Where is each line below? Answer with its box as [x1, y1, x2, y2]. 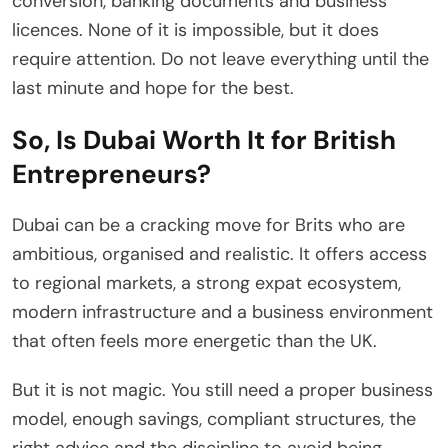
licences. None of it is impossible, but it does [12, 18, 379, 43]
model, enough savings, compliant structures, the [12, 407, 416, 432]
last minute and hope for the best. [12, 76, 294, 101]
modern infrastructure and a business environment [12, 300, 433, 325]
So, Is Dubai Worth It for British [12, 123, 396, 158]
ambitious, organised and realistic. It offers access [12, 242, 427, 267]
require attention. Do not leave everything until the [12, 47, 429, 72]
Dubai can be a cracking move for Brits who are [12, 213, 405, 238]
